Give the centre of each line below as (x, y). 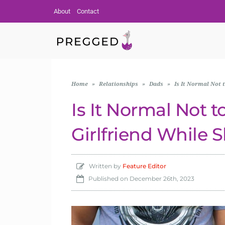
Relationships (119, 84)
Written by (103, 166)
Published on (107, 179)
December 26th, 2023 (162, 179)
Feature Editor (144, 166)
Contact (88, 11)
